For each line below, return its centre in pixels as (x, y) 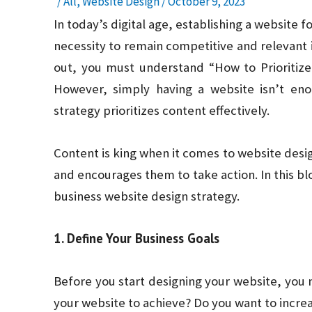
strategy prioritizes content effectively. (162, 111)
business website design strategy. (147, 196)
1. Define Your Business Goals (136, 239)
